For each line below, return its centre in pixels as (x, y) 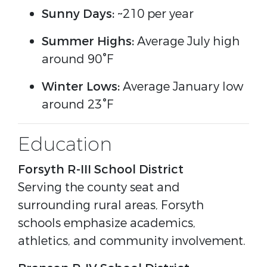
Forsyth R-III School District (101, 170)
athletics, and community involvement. (132, 241)
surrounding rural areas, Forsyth (111, 205)
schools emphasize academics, (107, 223)
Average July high (187, 41)
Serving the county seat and (99, 187)
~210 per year (154, 14)
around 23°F (78, 105)
